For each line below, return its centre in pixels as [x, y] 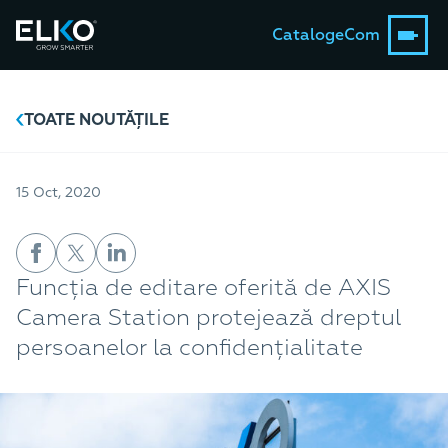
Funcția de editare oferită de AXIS [203, 287]
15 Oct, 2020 [58, 192]
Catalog [303, 35]
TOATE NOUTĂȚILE [96, 120]
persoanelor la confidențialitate [189, 347]
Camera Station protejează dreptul [208, 317]
